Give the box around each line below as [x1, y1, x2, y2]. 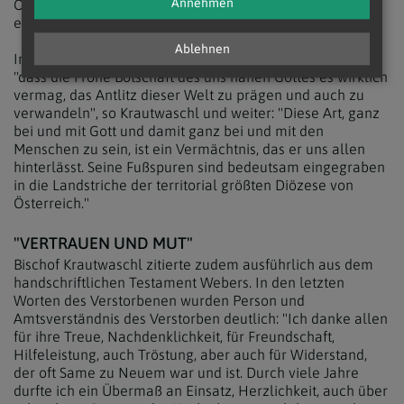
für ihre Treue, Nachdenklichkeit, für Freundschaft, [14, 328, 335, 344]
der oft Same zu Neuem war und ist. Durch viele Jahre [14, 364, 359, 381]
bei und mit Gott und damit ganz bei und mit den [14, 123, 324, 139]
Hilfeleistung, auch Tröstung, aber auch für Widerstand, [14, 346, 367, 363]
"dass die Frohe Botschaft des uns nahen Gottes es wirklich [14, 69, 388, 85]
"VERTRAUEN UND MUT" [14, 234, 193, 252]
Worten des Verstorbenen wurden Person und [14, 292, 305, 308]
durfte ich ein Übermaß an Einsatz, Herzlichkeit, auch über [14, 382, 388, 399]
